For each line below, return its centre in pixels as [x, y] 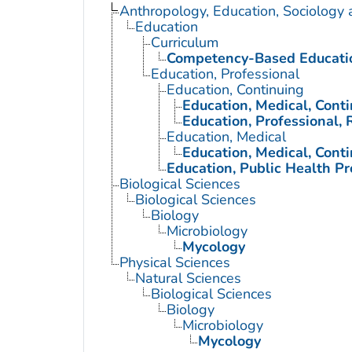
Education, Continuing [235, 89]
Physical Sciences [174, 262]
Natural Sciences [188, 278]
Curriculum [184, 42]
